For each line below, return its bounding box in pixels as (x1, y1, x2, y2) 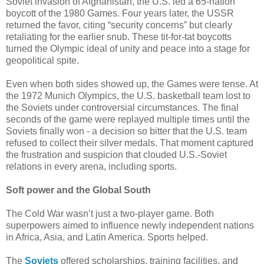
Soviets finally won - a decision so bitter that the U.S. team (6, 126, 247, 136)
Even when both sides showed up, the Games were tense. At (6, 78, 258, 89)
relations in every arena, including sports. (6, 161, 177, 171)
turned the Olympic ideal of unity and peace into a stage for (6, 43, 250, 54)
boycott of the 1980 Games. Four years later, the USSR (6, 8, 234, 18)
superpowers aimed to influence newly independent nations (6, 220, 254, 230)
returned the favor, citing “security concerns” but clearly (6, 19, 232, 30)
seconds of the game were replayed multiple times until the (6, 114, 250, 124)
